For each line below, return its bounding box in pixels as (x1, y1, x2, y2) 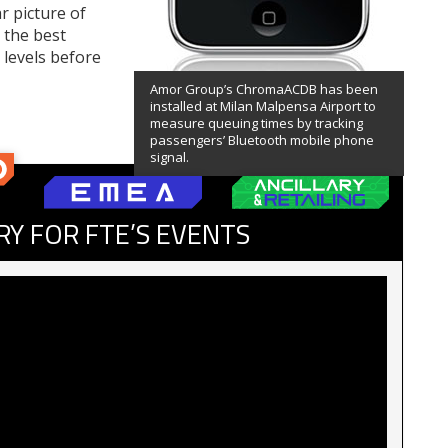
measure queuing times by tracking (150, 113, 363, 132)
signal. (150, 147, 189, 166)
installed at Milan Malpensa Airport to (150, 96, 376, 115)
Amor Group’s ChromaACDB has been (150, 79, 378, 98)
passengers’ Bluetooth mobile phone (150, 130, 374, 149)
